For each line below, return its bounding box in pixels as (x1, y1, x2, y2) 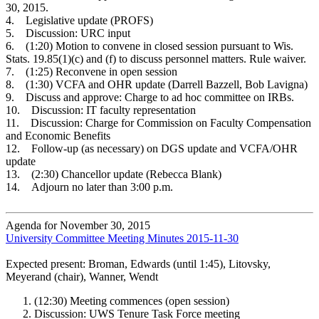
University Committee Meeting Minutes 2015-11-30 (6, 231, 239, 244)
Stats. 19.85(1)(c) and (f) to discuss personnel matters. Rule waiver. (6, 52, 306, 65)
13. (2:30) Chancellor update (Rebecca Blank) (6, 167, 221, 180)
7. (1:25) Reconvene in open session (6, 65, 177, 78)
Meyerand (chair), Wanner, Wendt (6, 270, 158, 283)
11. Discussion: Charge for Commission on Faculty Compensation (6, 116, 311, 129)
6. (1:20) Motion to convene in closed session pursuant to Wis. (6, 39, 293, 52)
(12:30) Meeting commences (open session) (34, 294, 229, 307)
